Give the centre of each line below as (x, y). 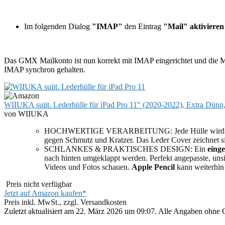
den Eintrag (143, 26)
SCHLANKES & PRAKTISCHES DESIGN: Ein (126, 149)
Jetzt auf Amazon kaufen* (45, 193)
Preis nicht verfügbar (38, 184)
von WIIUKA (26, 114)
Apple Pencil (153, 167)
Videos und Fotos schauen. (88, 167)
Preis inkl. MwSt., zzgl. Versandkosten (65, 202)
